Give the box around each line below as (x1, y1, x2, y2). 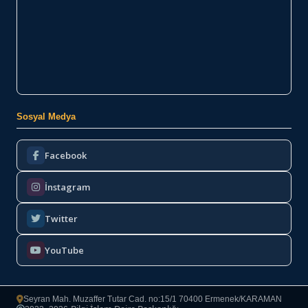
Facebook (45, 148, 87, 162)
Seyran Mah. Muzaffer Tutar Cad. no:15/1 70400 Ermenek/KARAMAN (23, 294, 282, 305)
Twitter (45, 212, 78, 225)
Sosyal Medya (16, 111, 76, 122)
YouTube (45, 243, 84, 256)
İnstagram (45, 180, 90, 193)
